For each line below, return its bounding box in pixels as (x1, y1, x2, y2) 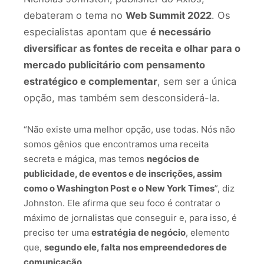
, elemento (186, 226, 230, 238)
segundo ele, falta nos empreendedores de (44, 241, 227, 253)
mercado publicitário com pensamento (24, 59, 205, 71)
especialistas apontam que (24, 26, 150, 38)
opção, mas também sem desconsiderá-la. (24, 92, 220, 104)
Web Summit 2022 (126, 9, 212, 21)
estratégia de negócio (91, 226, 186, 238)
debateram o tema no (24, 9, 126, 21)
